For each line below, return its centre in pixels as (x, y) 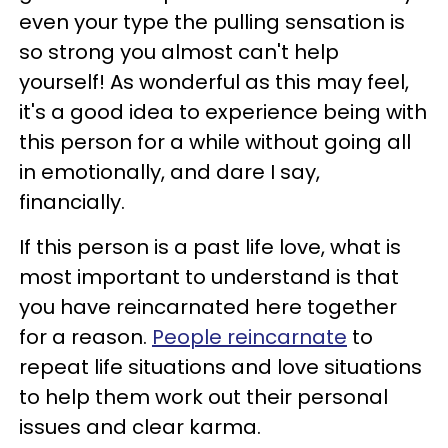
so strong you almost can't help (179, 51)
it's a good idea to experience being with (223, 111)
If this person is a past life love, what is (210, 246)
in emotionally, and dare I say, (169, 171)
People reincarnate (249, 336)
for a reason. (85, 336)
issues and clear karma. (140, 426)
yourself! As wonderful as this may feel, (214, 81)
